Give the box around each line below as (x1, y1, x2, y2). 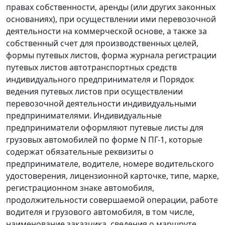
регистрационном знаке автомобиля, (6, 182, 154, 194)
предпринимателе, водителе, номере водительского (6, 158, 214, 170)
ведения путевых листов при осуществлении (6, 86, 183, 97)
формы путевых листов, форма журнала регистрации (6, 50, 216, 61)
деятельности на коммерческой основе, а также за (6, 26, 207, 37)
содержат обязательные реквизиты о (6, 146, 154, 158)
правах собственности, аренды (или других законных (6, 2, 215, 13)
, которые (165, 134, 202, 146)
